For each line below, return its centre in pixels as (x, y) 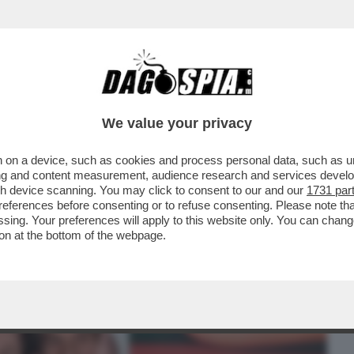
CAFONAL (121, 100)
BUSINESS (43, 100)
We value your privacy (177, 123)
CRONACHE (203, 100)
